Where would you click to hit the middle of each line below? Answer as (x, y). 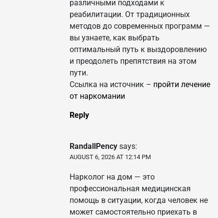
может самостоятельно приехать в (133, 212)
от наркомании (97, 96)
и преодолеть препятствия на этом (133, 61)
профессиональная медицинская (130, 189)
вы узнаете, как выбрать (115, 38)
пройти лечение (182, 85)
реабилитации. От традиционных (130, 15)
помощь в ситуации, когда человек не (139, 200)
